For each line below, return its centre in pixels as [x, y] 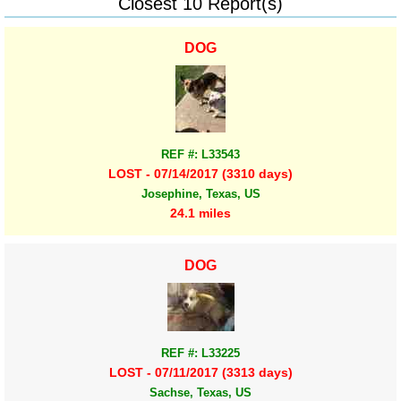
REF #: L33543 [200, 154]
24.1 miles [200, 213]
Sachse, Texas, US [200, 392]
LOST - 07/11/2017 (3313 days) [200, 372]
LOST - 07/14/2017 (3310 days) [200, 174]
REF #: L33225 [200, 353]
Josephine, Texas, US [200, 194]
